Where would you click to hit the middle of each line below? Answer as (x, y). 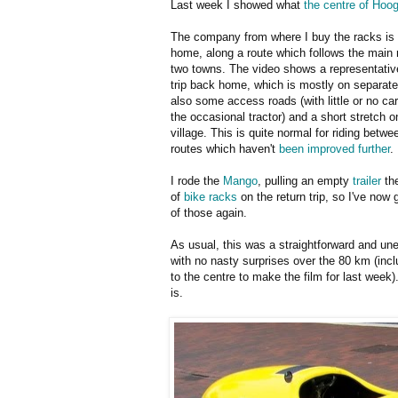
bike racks (211, 196)
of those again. (209, 212)
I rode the (197, 180)
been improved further (334, 148)
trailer (367, 180)
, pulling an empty (305, 180)
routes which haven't (225, 148)
